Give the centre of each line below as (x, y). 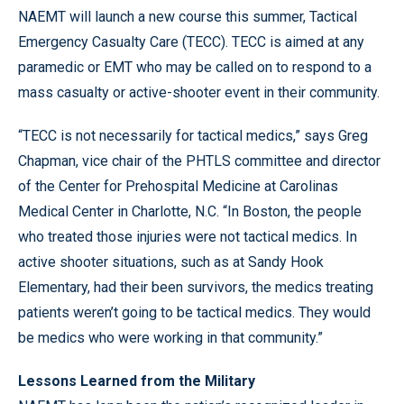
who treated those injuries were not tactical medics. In (188, 236)
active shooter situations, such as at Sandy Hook (171, 262)
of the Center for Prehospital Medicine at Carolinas (178, 186)
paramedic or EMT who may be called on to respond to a (195, 67)
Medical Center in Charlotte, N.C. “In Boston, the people (190, 211)
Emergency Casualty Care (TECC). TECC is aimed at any (191, 41)
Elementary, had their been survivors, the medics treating (196, 287)
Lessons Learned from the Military (137, 381)
